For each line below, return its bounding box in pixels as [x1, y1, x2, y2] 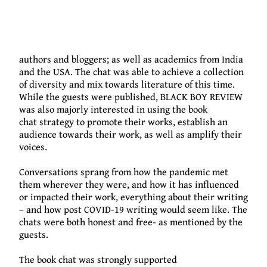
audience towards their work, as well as [19, 127, 187, 142]
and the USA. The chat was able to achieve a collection [19, 64, 244, 79]
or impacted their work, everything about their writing [19, 190, 248, 204]
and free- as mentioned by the [116, 215, 243, 229]
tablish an [187, 114, 228, 129]
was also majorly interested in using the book [19, 102, 207, 117]
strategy [39, 114, 74, 129]
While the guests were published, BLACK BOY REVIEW [19, 89, 243, 104]
